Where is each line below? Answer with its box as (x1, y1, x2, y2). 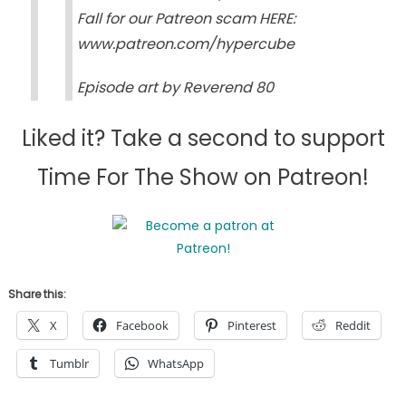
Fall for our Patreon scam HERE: (76, 7, 295, 29)
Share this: (7, 285, 66, 302)
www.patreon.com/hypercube (76, 33, 295, 54)
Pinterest (227, 316, 276, 333)
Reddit (334, 316, 371, 333)
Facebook (115, 316, 169, 333)
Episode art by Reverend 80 (76, 76, 274, 98)
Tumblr (49, 354, 89, 372)
